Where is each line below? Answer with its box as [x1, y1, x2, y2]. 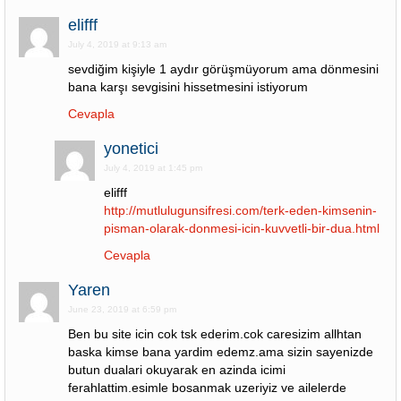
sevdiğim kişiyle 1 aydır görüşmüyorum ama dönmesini [68, 62, 379, 76]
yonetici [104, 140, 158, 158]
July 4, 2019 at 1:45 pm [104, 163, 202, 173]
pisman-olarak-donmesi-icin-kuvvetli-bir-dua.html [104, 221, 380, 235]
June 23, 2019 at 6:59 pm [68, 304, 176, 314]
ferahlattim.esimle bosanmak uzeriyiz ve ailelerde [68, 380, 346, 395]
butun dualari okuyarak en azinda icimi [68, 363, 286, 377]
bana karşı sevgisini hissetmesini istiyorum [68, 80, 308, 94]
